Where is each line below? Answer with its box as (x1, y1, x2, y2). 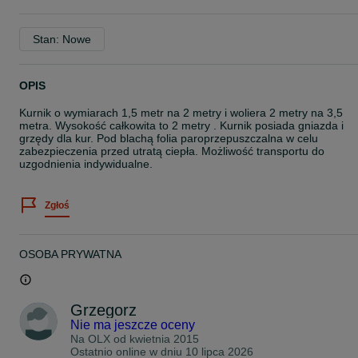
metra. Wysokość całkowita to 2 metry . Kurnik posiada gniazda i (19, 119, 344, 132)
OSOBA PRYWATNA (19, 248, 121, 261)
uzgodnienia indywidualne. (19, 157, 153, 170)
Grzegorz (70, 301, 137, 319)
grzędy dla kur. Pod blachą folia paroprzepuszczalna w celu (19, 132, 318, 145)
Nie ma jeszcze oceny (70, 318, 195, 332)
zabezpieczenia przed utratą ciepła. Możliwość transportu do (19, 145, 324, 157)
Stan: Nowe (33, 33, 91, 46)
